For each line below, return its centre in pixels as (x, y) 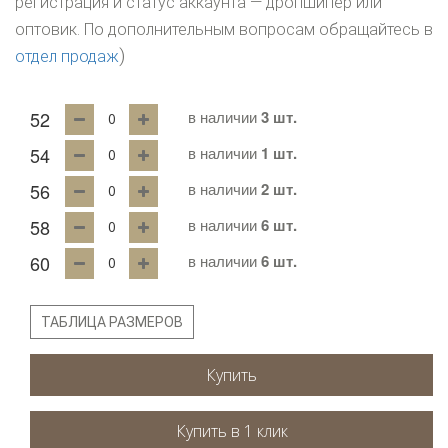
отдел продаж (67, 56)
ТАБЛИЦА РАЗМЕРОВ (112, 321)
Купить (231, 374)
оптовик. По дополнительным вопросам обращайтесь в (224, 29)
